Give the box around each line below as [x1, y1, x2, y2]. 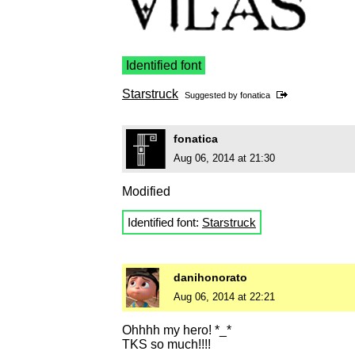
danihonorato [174, 271, 247, 284]
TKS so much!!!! [122, 338, 211, 352]
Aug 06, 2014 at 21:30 [174, 152, 275, 165]
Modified [122, 185, 170, 199]
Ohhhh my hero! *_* [122, 323, 231, 338]
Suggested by [185, 90, 240, 101]
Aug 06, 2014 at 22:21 [174, 291, 275, 303]
